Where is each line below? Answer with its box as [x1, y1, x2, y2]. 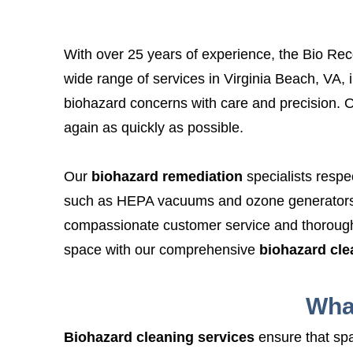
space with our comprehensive [63, 242, 255, 258]
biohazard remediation [91, 169, 243, 185]
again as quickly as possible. [63, 120, 243, 136]
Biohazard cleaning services [63, 329, 255, 345]
